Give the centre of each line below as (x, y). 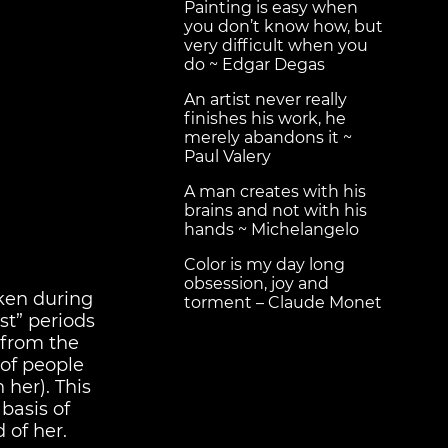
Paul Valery (227, 157)
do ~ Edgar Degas (254, 65)
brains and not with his (275, 211)
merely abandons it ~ (268, 138)
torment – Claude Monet (283, 303)
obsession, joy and (256, 284)
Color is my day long (264, 265)
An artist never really (265, 100)
